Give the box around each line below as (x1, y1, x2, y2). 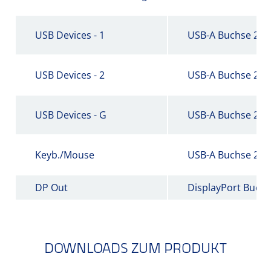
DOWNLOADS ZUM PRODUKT (44, 243, 227, 255)
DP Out (35, 180, 68, 194)
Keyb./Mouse (35, 148, 94, 162)
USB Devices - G (35, 108, 106, 122)
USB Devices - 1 (35, 28, 105, 42)
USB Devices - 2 (35, 68, 105, 82)
